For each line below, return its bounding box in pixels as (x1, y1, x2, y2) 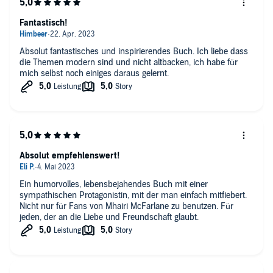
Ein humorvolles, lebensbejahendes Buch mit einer (19, 179, 208, 190)
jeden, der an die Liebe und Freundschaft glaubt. (19, 211, 199, 222)
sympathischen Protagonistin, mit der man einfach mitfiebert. (19, 190, 247, 200)
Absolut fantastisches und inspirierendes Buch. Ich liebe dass (19, 46, 248, 57)
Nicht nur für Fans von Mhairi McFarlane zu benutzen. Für (19, 200, 233, 211)
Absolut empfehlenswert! (19, 150, 120, 161)
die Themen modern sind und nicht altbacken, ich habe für (19, 57, 238, 68)
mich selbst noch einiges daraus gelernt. (19, 68, 169, 79)
